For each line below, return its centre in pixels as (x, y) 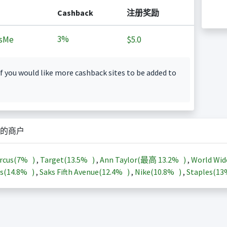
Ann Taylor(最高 (129, 160)
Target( (53, 160)
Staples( (201, 172)
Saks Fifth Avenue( (70, 172)
